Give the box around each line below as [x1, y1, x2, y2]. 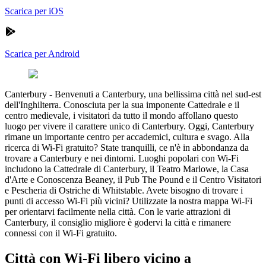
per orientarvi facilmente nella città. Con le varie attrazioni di [5, 206, 230, 217]
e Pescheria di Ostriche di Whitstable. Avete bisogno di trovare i [5, 185, 243, 195]
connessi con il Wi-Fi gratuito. [5, 227, 117, 238]
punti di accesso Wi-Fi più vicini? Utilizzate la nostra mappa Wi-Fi [5, 195, 252, 206]
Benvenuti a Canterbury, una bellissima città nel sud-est [55, 88, 261, 99]
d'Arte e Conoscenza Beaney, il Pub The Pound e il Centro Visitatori [5, 174, 261, 185]
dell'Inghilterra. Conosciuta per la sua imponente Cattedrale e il [5, 99, 239, 110]
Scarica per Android [5, 48, 80, 59]
